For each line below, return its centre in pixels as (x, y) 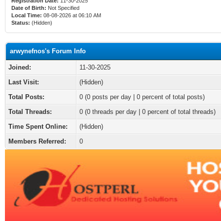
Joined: (20, 67)
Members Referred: (37, 141)
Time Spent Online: (38, 127)
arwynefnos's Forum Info (48, 51)
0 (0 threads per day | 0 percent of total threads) (147, 112)
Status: (21, 23)
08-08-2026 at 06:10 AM (72, 15)
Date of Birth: (29, 8)
